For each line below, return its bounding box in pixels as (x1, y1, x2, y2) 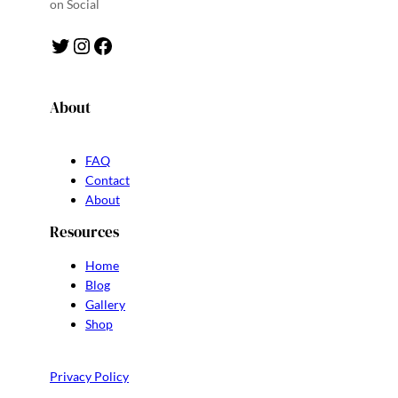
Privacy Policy (50, 368, 129, 384)
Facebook (92, 31, 103, 58)
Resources (50, 221, 119, 243)
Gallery (85, 296, 125, 312)
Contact (85, 172, 130, 188)
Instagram (70, 31, 88, 58)
